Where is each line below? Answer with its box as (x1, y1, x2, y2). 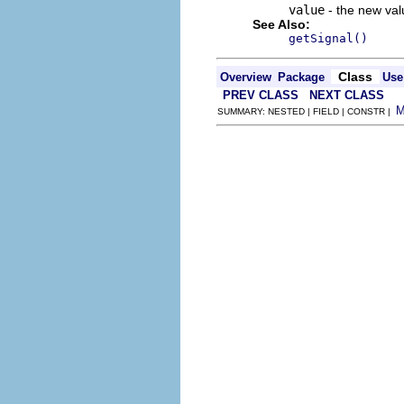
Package (278, 69, 325, 84)
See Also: (252, 16, 310, 32)
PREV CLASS (223, 87, 298, 102)
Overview (220, 69, 271, 84)
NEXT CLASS (309, 87, 384, 102)
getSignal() (289, 31, 368, 45)
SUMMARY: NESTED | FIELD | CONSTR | (217, 106, 396, 116)
